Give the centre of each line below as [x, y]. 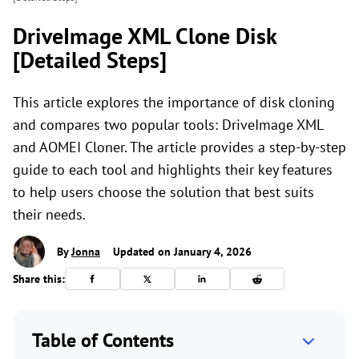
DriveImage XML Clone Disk [145, 36]
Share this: [39, 278]
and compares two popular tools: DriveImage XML [168, 125]
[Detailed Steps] [90, 60]
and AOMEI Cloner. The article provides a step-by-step [179, 147]
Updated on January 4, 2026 [181, 252]
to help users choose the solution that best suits [163, 192]
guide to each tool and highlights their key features [173, 169]
